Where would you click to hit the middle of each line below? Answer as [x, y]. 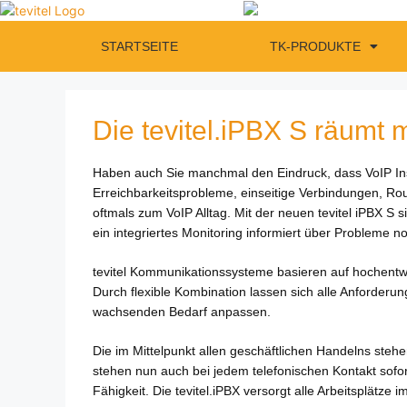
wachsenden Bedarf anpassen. [182, 312]
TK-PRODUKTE [315, 47]
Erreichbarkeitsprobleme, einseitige [194, 193]
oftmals [114, 213]
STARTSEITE [139, 47]
